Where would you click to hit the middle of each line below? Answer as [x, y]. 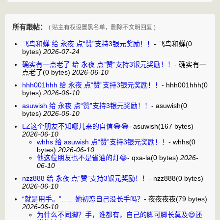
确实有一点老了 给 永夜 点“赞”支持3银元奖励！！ [98, 64]
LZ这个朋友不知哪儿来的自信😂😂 [75, 126]
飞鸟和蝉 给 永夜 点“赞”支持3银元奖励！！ [88, 43]
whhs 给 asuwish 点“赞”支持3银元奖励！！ [103, 142]
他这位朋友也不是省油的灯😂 [82, 157]
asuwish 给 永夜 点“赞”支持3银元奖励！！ [87, 105]
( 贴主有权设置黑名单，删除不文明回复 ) [102, 27]
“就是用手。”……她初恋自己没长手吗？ [83, 199]
